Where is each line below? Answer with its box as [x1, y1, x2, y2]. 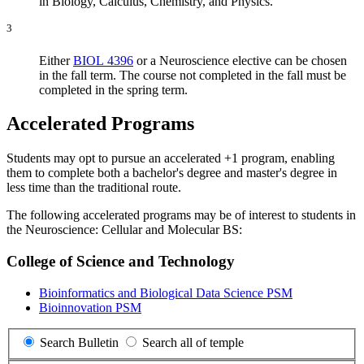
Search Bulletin [40, 336, 119, 350]
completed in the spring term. [39, 82, 188, 97]
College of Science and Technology [6, 253, 235, 271]
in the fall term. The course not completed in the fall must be [39, 67, 346, 82]
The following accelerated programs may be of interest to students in [6, 208, 356, 223]
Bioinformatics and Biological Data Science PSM [39, 285, 292, 300]
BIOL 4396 [73, 53, 133, 67]
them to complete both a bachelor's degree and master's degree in [6, 166, 337, 180]
